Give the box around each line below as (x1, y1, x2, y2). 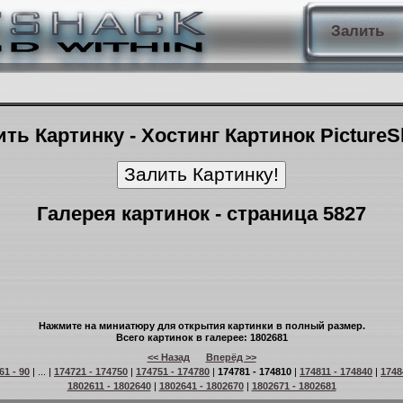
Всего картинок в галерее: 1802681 (115, 332, 288, 343)
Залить (330, 22, 384, 40)
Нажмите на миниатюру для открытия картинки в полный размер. (38, 320, 365, 331)
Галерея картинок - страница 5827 (37, 202, 366, 225)
